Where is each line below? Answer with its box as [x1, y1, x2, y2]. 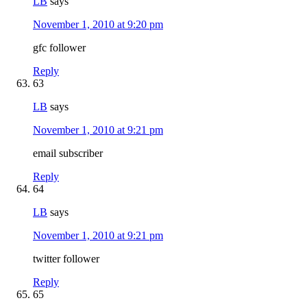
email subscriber [33, 147, 103, 159]
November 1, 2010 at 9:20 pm [33, 18, 163, 30]
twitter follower [33, 252, 99, 265]
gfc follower [33, 41, 86, 53]
